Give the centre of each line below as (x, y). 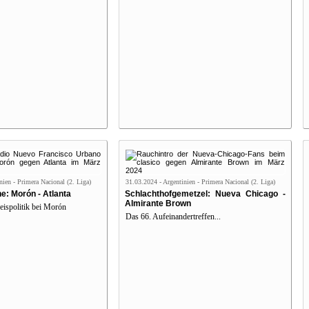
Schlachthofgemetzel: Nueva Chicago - (205, 194)
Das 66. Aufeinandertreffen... (173, 217)
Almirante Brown (158, 203)
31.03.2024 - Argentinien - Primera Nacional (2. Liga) (200, 182)
